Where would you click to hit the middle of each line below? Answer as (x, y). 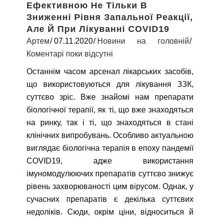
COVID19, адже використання (110, 161)
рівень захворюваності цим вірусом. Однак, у (110, 186)
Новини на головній (143, 41)
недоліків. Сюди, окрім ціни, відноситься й (110, 212)
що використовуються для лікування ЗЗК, (110, 84)
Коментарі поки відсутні (70, 54)
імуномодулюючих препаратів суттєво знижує (110, 173)
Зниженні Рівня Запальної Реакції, (110, 17)
